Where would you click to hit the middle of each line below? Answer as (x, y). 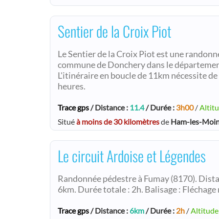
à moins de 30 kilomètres (118, 122)
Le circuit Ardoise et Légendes (132, 156)
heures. (72, 87)
